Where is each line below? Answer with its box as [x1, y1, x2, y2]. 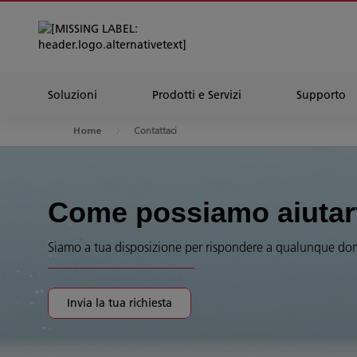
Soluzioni [48, 88, 97, 102]
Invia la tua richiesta [67, 295, 172, 310]
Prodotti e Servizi [152, 88, 241, 102]
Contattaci [134, 124, 177, 136]
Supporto [296, 88, 346, 102]
